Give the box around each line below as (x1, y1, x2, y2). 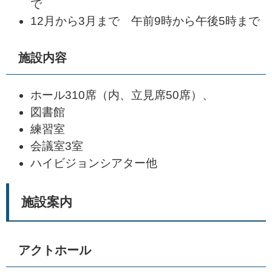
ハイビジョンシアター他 (30, 157, 157, 169)
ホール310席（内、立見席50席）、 (30, 89, 214, 101)
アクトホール (18, 243, 91, 257)
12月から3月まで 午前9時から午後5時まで (30, 15, 260, 27)
